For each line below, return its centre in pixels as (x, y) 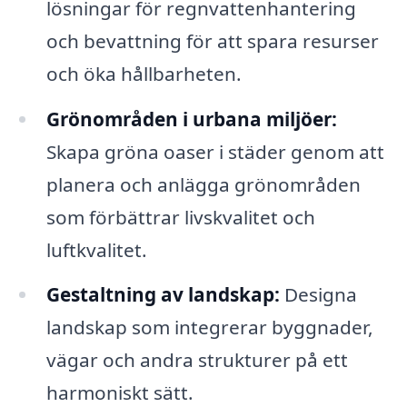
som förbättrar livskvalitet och (180, 217)
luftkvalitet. (96, 249)
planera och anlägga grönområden (203, 184)
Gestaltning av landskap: (163, 295)
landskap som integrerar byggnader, (209, 328)
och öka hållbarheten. (144, 73)
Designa (318, 295)
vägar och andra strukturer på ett (197, 360)
